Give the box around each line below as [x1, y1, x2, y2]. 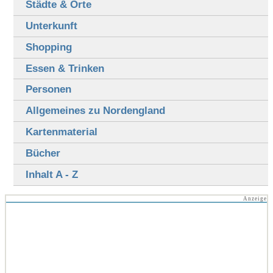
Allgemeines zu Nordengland [25, 105, 165, 117]
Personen [25, 83, 71, 96]
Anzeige [243, 195, 267, 202]
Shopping [25, 41, 72, 53]
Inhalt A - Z [25, 169, 78, 181]
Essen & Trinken [25, 62, 104, 74]
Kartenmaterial [25, 126, 97, 138]
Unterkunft [25, 19, 77, 32]
